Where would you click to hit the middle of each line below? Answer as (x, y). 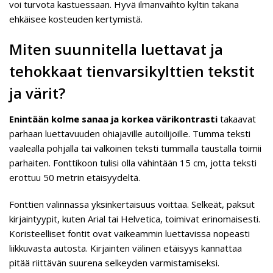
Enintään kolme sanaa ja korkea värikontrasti (113, 119)
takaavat (237, 119)
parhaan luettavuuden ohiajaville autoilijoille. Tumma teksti (130, 133)
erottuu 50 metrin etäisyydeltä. (75, 177)
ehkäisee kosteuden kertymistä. (76, 19)
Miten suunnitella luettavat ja (116, 49)
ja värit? (37, 93)
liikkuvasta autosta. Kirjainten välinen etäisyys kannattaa (126, 248)
